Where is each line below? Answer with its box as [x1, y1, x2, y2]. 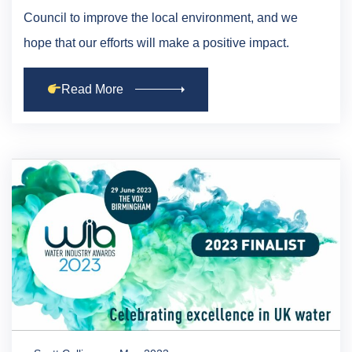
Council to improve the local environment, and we [24, 10, 298, 24]
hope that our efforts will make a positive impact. [24, 35, 289, 49]
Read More [61, 82, 124, 96]
